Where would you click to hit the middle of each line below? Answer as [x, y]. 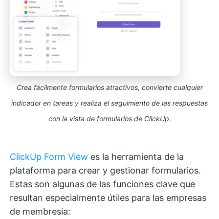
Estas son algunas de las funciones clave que [102, 184]
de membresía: [40, 212]
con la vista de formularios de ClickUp [109, 119]
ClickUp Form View [49, 157]
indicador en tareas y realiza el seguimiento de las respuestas [109, 103]
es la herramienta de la [136, 157]
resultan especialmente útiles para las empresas [108, 198]
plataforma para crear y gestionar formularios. [105, 171]
